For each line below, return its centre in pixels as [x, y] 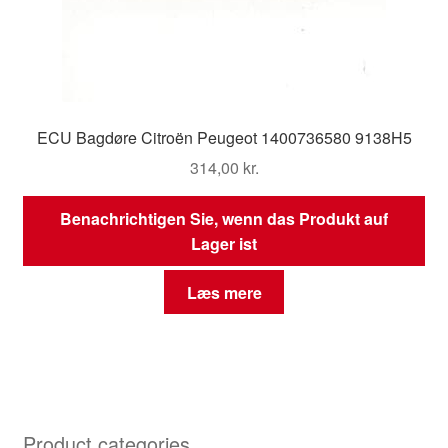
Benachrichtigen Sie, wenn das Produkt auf [224, 219]
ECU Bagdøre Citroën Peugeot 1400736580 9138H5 [224, 137]
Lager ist [224, 244]
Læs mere [224, 292]
